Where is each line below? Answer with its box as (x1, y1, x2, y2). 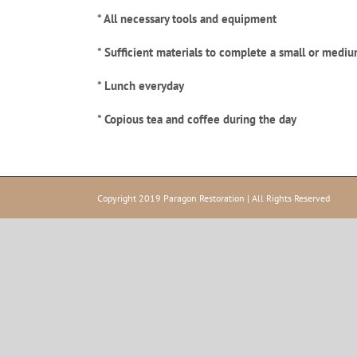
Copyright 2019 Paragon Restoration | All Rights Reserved (97, 192, 330, 204)
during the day (223, 112, 296, 127)
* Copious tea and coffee (97, 112, 220, 127)
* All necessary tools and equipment (97, 11, 277, 26)
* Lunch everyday (97, 78, 184, 93)
